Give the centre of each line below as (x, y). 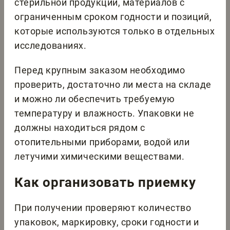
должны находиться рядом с (80, 128)
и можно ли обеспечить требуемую (95, 99)
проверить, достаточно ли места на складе (113, 85)
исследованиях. (51, 46)
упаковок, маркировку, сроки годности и (107, 222)
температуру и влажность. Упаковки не (104, 113)
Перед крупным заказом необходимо (100, 70)
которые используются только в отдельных (115, 31)
